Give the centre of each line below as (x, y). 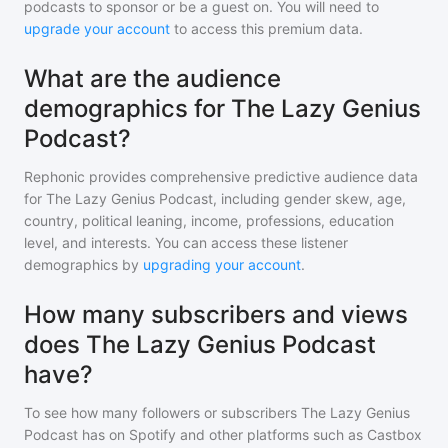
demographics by (81, 265)
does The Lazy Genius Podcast (200, 345)
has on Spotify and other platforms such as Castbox (250, 435)
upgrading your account (222, 265)
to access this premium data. (266, 29)
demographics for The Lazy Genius (222, 109)
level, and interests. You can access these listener (186, 243)
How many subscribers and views (216, 315)
